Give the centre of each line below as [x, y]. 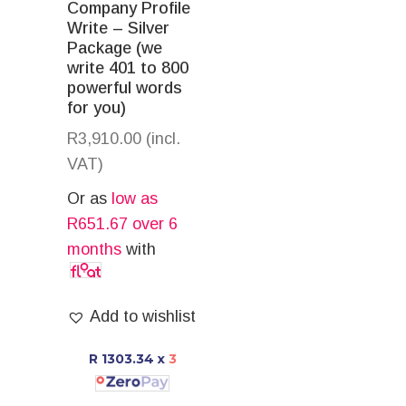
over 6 [153, 223]
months [94, 249]
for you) [97, 107]
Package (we [115, 48]
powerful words [125, 87]
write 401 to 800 [128, 68]
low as [135, 198]
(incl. [163, 138]
